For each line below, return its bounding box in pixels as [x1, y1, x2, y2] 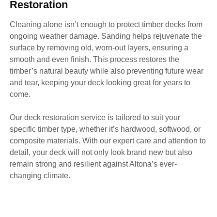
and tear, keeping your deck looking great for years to [10, 78, 190, 87]
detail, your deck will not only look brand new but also [10, 148, 192, 156]
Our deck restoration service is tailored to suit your [10, 113, 180, 122]
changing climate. [10, 171, 70, 180]
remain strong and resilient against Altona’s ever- [10, 159, 177, 168]
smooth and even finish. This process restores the [10, 55, 179, 63]
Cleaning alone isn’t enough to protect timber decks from [10, 20, 202, 29]
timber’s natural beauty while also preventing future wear [10, 66, 203, 75]
